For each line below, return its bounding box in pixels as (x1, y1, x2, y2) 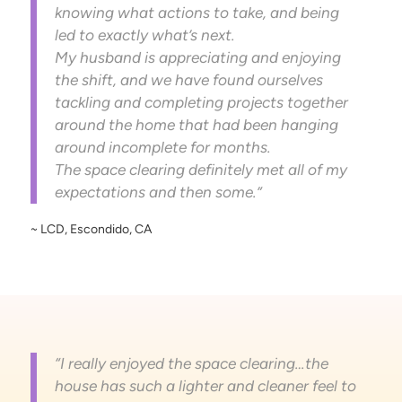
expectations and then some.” (54, 182, 262, 201)
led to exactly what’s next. (54, 25, 235, 44)
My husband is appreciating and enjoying (54, 48, 341, 66)
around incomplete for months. (54, 137, 271, 156)
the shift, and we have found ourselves (54, 70, 323, 89)
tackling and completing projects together (54, 92, 348, 111)
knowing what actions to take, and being (54, 3, 339, 22)
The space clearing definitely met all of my (54, 160, 347, 179)
